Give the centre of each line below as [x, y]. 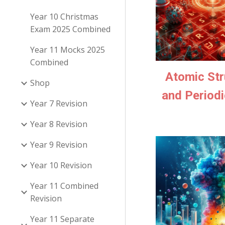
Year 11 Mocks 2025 [68, 50]
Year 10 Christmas [64, 17]
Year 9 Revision [59, 145]
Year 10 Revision [61, 165]
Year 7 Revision [59, 103]
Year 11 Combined [64, 186]
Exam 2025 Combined [70, 29]
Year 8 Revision [59, 124]
